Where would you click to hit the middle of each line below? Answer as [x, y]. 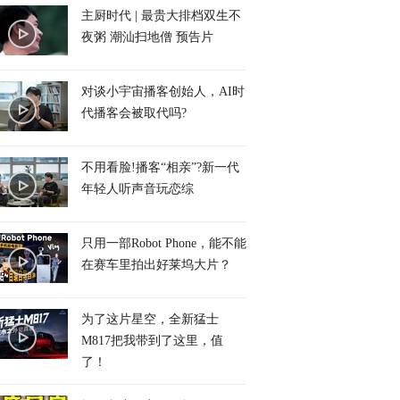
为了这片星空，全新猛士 [150, 319]
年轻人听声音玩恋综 [137, 189]
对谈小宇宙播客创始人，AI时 [163, 92]
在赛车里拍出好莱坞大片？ [156, 265]
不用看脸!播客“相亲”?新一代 [160, 167]
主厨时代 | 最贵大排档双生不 [161, 16]
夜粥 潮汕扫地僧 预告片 [147, 37]
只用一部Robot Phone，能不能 [164, 243]
